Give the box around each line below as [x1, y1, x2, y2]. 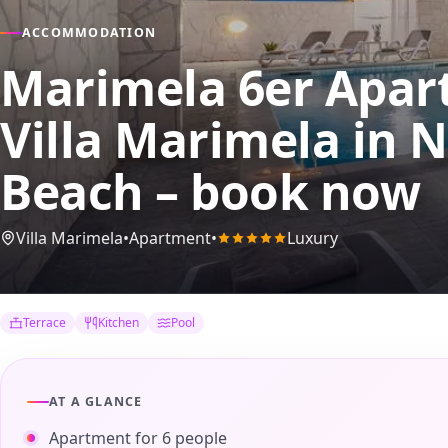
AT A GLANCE [49, 393, 143, 411]
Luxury [287, 227, 338, 249]
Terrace [23, 314, 67, 332]
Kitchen [98, 314, 140, 332]
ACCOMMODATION [22, 24, 157, 41]
